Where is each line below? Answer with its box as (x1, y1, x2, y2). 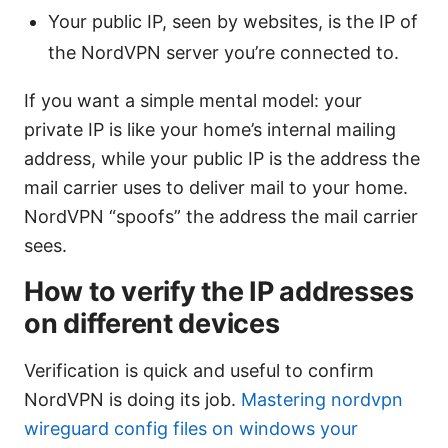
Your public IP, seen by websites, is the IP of (48, 10, 418, 32)
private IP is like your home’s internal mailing (24, 118, 396, 140)
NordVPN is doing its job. (24, 388, 241, 410)
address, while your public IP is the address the (24, 147, 420, 169)
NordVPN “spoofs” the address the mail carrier (24, 205, 418, 227)
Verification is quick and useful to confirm (24, 359, 374, 381)
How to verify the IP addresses (24, 274, 414, 308)
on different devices (24, 306, 280, 340)
